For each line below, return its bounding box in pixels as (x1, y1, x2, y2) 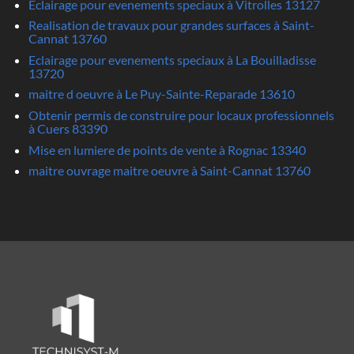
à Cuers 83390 (28, 120, 107, 136)
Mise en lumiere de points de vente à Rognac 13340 (28, 141, 306, 157)
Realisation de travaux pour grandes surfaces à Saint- (28, 17, 314, 33)
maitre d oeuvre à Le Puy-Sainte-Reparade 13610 (28, 86, 295, 102)
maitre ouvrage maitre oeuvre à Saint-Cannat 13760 (28, 163, 311, 179)
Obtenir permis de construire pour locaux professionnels (28, 107, 334, 122)
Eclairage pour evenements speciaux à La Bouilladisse (28, 51, 316, 67)
